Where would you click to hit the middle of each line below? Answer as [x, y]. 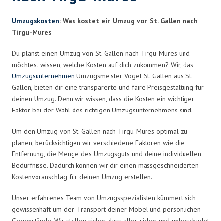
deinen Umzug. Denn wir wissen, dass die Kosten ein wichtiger [103, 98]
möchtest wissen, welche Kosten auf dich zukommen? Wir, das [103, 64]
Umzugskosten [36, 20]
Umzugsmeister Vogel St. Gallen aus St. [133, 76]
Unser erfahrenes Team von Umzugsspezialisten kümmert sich [104, 198]
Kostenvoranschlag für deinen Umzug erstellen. [82, 176]
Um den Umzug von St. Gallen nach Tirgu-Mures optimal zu [100, 131]
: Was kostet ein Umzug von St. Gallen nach [129, 20]
